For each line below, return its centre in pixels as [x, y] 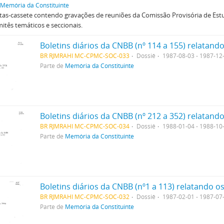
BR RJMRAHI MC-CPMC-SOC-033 [84, 55]
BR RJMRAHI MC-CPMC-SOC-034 [84, 126]
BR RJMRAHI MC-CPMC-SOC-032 [84, 196]
